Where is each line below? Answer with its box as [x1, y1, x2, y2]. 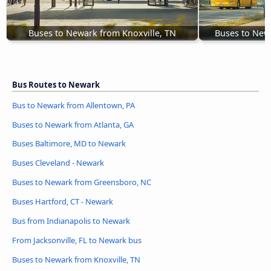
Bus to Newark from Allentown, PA [12, 99, 135, 111]
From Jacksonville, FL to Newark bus [12, 235, 142, 246]
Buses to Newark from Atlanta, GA [12, 119, 134, 130]
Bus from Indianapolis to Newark [12, 215, 130, 227]
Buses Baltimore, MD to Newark [12, 138, 126, 149]
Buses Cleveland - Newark [12, 157, 104, 169]
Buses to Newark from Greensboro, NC [12, 177, 151, 188]
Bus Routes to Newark [12, 79, 100, 90]
